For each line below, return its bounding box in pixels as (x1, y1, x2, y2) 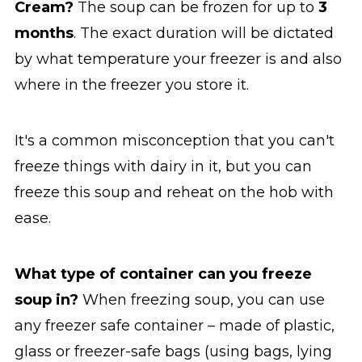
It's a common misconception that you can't (14, 131, 335, 149)
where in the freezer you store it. (14, 75, 253, 94)
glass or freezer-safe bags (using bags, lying (14, 342, 332, 360)
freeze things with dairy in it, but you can (14, 157, 312, 175)
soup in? (14, 290, 82, 309)
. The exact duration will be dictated (73, 23, 334, 42)
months (14, 23, 74, 42)
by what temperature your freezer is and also (14, 49, 342, 68)
